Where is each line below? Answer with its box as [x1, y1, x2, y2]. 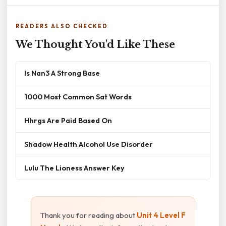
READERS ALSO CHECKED [16, 23, 108, 30]
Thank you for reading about [40, 210, 137, 220]
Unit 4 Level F [137, 210, 186, 220]
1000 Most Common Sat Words [24, 92, 132, 102]
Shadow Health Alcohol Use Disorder [24, 139, 153, 149]
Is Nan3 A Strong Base [24, 68, 100, 78]
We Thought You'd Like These [16, 38, 175, 51]
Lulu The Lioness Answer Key [24, 163, 125, 173]
